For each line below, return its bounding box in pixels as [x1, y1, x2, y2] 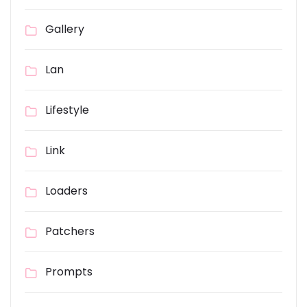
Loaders [45, 183, 88, 199]
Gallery [45, 21, 84, 38]
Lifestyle [45, 102, 89, 119]
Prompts [45, 264, 93, 280]
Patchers [45, 223, 95, 240]
